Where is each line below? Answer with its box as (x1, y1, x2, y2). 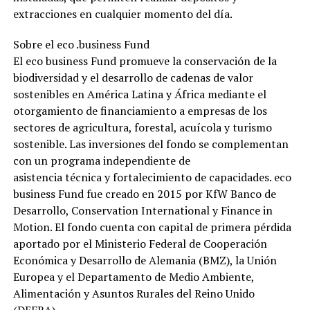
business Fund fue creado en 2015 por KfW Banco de (12, 185, 276, 201)
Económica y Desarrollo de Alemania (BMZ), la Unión (12, 252, 277, 268)
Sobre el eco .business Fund (12, 36, 149, 52)
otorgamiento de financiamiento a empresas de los (12, 102, 267, 118)
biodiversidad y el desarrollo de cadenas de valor (12, 69, 253, 85)
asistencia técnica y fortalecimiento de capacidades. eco (12, 169, 291, 185)
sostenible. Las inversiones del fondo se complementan (12, 136, 289, 152)
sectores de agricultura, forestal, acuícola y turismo (12, 119, 272, 135)
